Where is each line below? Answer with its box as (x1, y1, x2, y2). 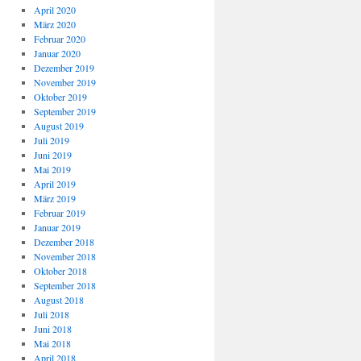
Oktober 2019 (33, 90, 87, 103)
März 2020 (33, 18, 76, 31)
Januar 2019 (33, 221, 81, 234)
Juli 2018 (33, 308, 69, 321)
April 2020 (33, 3, 76, 16)
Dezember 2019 (33, 61, 94, 74)
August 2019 (33, 119, 84, 132)
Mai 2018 (33, 337, 71, 350)
